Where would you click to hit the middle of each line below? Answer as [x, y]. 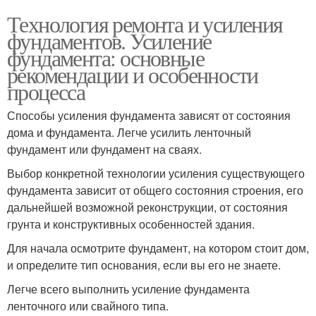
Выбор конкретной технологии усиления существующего [156, 173]
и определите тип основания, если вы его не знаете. [144, 265]
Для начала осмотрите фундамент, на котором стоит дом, [158, 248]
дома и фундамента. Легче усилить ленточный [129, 132]
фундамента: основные [105, 57]
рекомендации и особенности [133, 74]
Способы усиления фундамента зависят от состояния [149, 115]
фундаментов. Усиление [109, 40]
